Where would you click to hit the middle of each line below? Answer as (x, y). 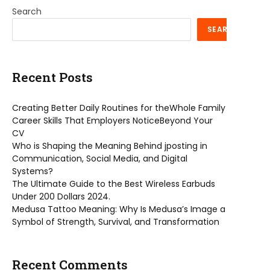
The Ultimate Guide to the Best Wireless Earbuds (114, 184)
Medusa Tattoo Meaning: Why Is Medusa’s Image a (119, 209)
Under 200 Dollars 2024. (61, 197)
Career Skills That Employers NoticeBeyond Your (112, 121)
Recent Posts (52, 77)
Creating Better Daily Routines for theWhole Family (119, 108)
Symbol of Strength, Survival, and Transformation (116, 222)
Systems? (33, 171)
